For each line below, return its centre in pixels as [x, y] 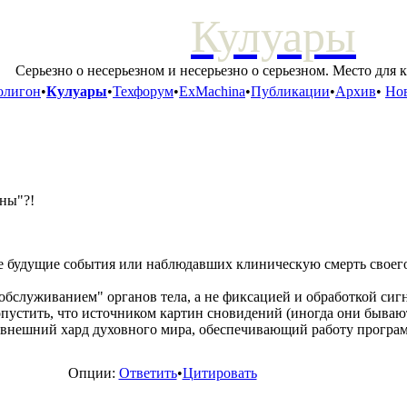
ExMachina [212, 91]
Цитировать [219, 373]
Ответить [148, 373]
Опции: [91, 373]
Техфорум [143, 91]
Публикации [290, 91]
